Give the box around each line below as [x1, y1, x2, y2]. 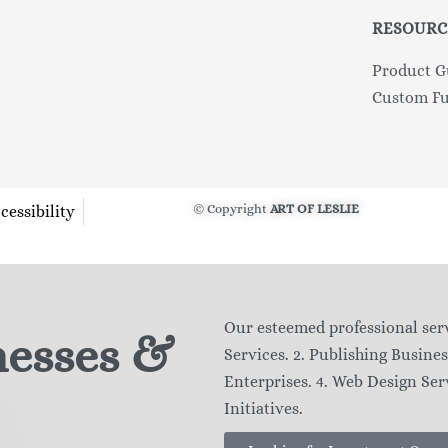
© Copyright [193, 200, 271, 216]
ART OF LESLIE [270, 200, 360, 216]
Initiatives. [224, 398, 303, 418]
